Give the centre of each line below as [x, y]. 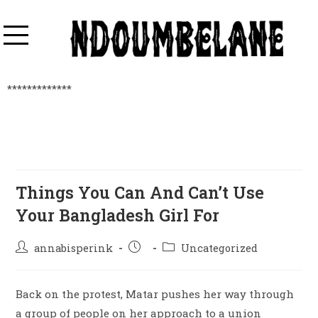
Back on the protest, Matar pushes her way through [155, 294]
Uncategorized [220, 248]
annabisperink [74, 248]
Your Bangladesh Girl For [118, 215]
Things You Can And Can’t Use [140, 193]
